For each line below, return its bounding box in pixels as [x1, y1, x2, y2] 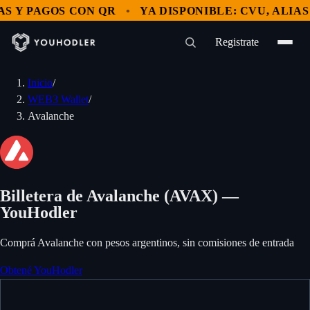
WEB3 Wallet [28, 93, 89, 105]
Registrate [215, 36, 259, 48]
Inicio [28, 77, 53, 89]
